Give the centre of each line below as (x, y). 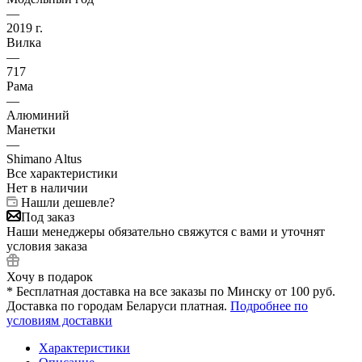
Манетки (31, 129)
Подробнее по (269, 305)
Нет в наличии (47, 187)
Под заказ (48, 217)
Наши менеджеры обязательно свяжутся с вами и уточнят (166, 231)
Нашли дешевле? (68, 202)
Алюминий (38, 115)
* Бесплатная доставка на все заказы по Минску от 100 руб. (171, 291)
